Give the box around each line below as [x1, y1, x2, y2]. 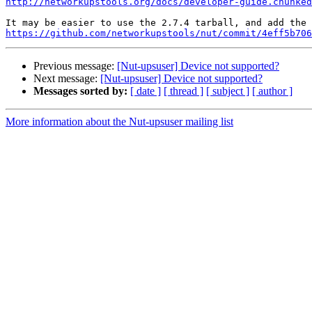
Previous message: [33, 60, 117, 72]
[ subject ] [206, 85, 249, 97]
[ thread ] [164, 85, 203, 97]
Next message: [33, 72, 100, 85]
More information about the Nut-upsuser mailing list [6, 116, 233, 128]
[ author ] [252, 85, 292, 97]
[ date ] [130, 85, 161, 97]
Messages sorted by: [33, 85, 127, 97]
